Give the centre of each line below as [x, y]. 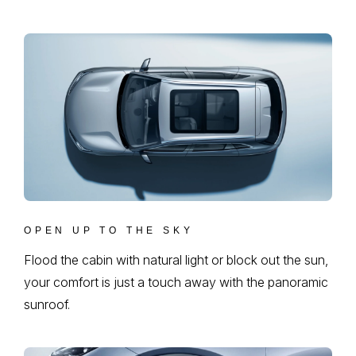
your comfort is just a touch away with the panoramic [176, 282]
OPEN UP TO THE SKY [109, 231]
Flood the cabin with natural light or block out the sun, [176, 260]
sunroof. [47, 305]
